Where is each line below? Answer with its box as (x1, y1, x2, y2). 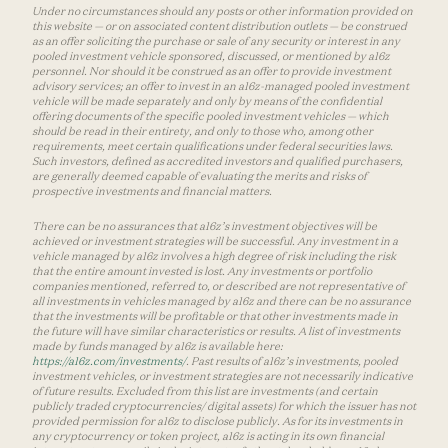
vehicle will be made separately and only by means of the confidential (32, 94, 382, 109)
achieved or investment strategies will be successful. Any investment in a (32, 234, 398, 249)
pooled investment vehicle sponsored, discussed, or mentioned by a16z (32, 49, 390, 64)
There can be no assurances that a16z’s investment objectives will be (32, 219, 377, 234)
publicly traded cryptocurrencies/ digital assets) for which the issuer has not (32, 399, 416, 414)
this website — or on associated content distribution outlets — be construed (32, 19, 407, 34)
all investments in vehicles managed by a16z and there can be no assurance (32, 294, 411, 309)
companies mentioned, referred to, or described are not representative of (32, 279, 405, 294)
